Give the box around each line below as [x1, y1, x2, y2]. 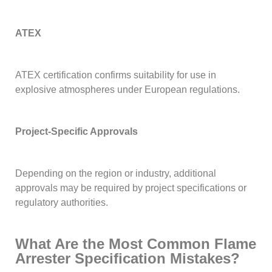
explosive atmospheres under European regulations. [15, 84, 240, 95]
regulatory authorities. [15, 197, 109, 208]
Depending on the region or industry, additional [15, 168, 217, 179]
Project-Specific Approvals [15, 126, 138, 137]
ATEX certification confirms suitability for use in [15, 69, 217, 80]
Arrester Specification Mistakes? [15, 250, 240, 267]
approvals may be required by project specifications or [15, 183, 247, 194]
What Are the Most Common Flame [15, 236, 257, 253]
